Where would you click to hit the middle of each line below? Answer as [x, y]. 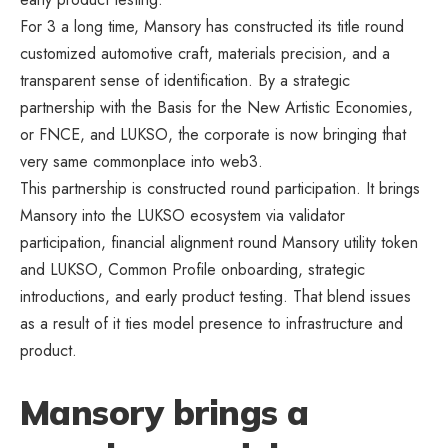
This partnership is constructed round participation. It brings [220, 188]
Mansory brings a [164, 412]
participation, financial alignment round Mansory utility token [219, 242]
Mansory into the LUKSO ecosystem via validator [182, 215]
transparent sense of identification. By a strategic [185, 80]
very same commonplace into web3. [141, 161]
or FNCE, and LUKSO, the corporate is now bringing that [213, 134]
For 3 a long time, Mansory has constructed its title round [212, 26]
